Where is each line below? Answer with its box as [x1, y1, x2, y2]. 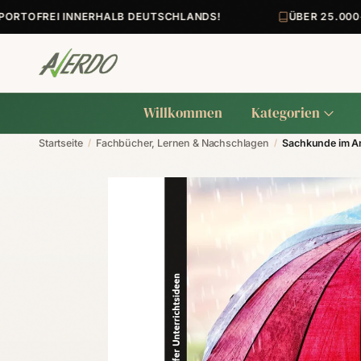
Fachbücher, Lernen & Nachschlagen [96, 137, 269, 150]
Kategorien [251, 103, 321, 122]
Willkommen [143, 103, 223, 122]
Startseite [39, 137, 83, 150]
